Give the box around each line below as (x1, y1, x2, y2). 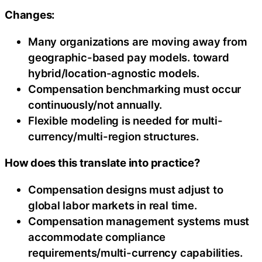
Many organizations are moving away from (28, 35, 247, 48)
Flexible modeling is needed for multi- (28, 113, 223, 127)
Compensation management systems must (28, 214, 250, 227)
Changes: (5, 8, 56, 21)
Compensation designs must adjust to (28, 182, 223, 196)
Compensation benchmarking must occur (28, 82, 242, 95)
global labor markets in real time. (28, 198, 197, 212)
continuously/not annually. (28, 98, 163, 111)
